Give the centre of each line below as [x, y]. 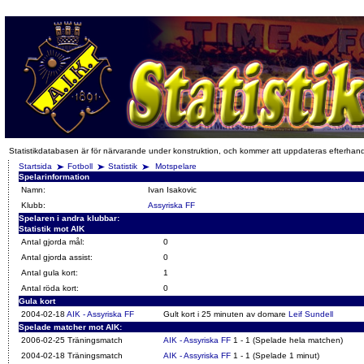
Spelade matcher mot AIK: [70, 327]
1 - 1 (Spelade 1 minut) [275, 355]
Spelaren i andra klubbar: [69, 218]
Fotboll [80, 166]
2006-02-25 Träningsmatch [72, 340]
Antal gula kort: [50, 273]
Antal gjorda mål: [53, 242]
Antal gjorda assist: [57, 257]
